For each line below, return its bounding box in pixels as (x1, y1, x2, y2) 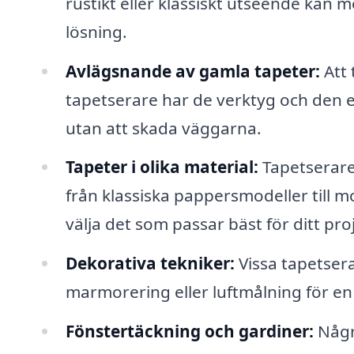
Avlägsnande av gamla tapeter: (65, 59, 320, 82)
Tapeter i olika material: (65, 156, 258, 179)
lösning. (65, 20, 127, 43)
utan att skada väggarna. (65, 116, 262, 139)
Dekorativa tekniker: (65, 252, 235, 275)
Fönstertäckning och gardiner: (65, 320, 314, 343)
